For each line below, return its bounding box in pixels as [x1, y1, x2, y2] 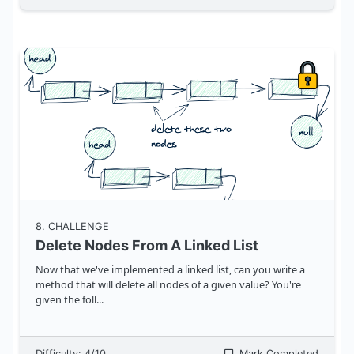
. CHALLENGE [42, 220, 109, 233]
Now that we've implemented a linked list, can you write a [36, 262, 305, 277]
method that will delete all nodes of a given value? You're [36, 277, 301, 292]
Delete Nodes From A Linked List [36, 237, 258, 254]
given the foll [36, 292, 96, 307]
